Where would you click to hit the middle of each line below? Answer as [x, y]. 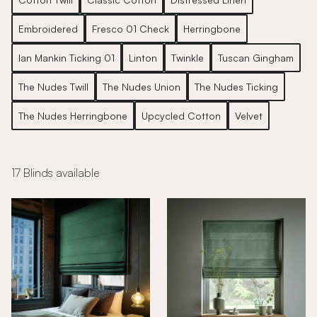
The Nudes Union [142, 87]
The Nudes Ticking [236, 87]
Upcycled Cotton [181, 116]
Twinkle [188, 58]
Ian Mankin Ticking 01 [67, 58]
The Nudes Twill [53, 87]
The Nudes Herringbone [73, 116]
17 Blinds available [56, 173]
